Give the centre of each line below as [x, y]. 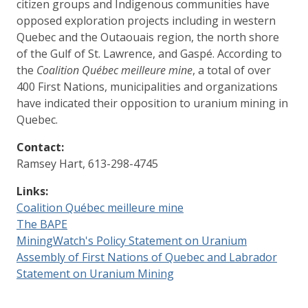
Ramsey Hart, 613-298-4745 [87, 163]
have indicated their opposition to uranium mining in [152, 103]
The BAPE [42, 224]
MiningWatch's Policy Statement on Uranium [132, 240]
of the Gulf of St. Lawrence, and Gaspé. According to [149, 53]
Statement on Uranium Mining [95, 273]
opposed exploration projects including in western [146, 20]
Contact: [40, 147]
